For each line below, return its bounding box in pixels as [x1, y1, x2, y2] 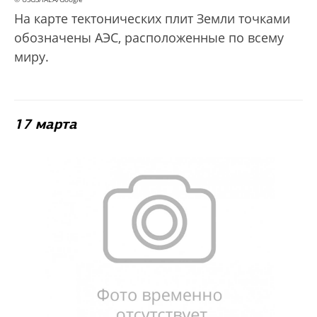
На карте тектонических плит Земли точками [14, 9, 290, 27]
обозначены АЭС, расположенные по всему [14, 28, 284, 46]
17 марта [14, 114, 77, 133]
